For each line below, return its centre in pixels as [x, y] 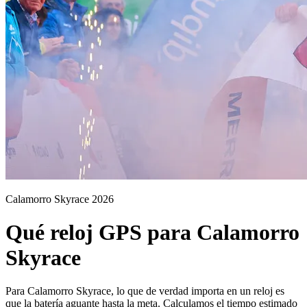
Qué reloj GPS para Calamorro [152, 232]
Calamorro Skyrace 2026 [60, 199]
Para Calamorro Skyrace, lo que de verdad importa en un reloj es [145, 291]
